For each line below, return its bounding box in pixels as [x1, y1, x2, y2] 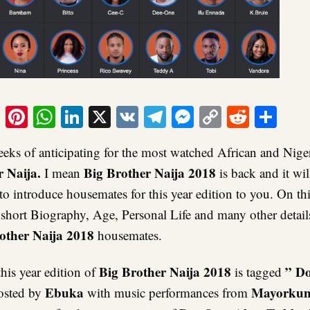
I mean [41, 164, 84, 182]
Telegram [166, 102, 249, 132]
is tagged [231, 263, 285, 281]
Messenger [194, 102, 288, 132]
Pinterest [28, 102, 105, 132]
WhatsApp [55, 102, 149, 132]
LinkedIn [83, 102, 164, 132]
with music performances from [84, 284, 251, 302]
